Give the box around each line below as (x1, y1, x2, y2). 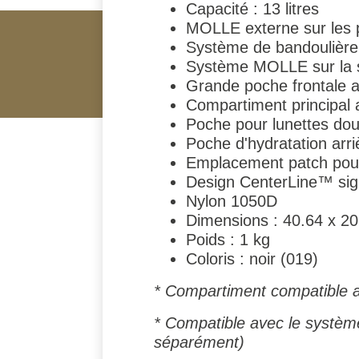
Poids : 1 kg (186, 230, 270, 248)
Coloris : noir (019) (186, 249, 318, 268)
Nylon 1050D (186, 192, 277, 210)
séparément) (154, 333, 244, 351)
